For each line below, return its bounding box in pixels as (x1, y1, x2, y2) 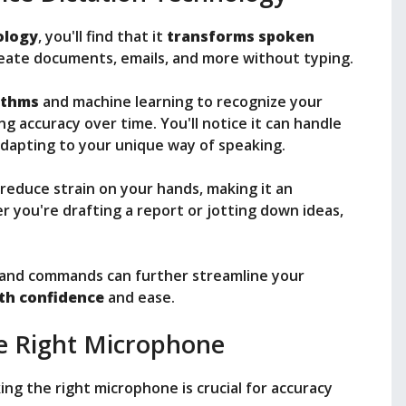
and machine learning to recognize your (39, 92, 323, 112)
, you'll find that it (38, 26, 167, 47)
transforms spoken (167, 26, 314, 47)
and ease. (104, 287, 175, 308)
